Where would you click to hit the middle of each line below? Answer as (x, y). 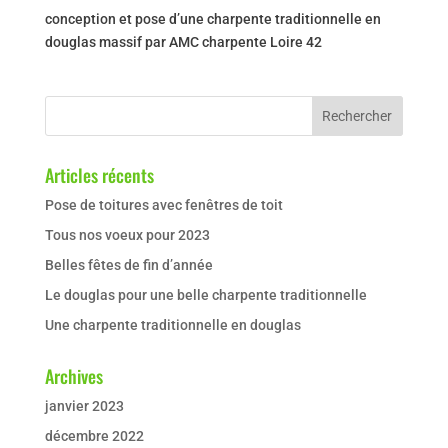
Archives (73, 375)
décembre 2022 (94, 435)
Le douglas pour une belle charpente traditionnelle (205, 294)
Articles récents (99, 174)
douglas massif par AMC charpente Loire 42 (183, 41)
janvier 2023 (84, 405)
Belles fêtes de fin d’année (128, 264)
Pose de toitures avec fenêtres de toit (163, 204)
